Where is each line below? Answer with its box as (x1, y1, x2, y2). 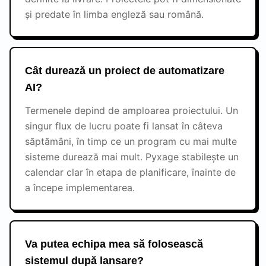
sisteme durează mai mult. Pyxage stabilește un (25, 151, 239, 163)
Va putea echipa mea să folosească (25, 238, 203, 250)
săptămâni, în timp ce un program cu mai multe (25, 135, 237, 147)
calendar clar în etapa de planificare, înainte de (25, 166, 236, 178)
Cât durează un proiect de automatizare (25, 65, 224, 77)
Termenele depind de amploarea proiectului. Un (25, 104, 238, 116)
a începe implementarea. (25, 182, 135, 194)
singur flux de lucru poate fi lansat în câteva (25, 120, 223, 132)
